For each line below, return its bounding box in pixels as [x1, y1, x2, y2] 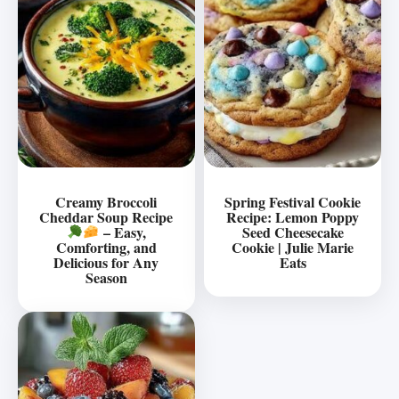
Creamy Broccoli [55, 191, 158, 212]
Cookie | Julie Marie [232, 236, 354, 257]
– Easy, [99, 221, 146, 242]
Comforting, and [55, 236, 157, 257]
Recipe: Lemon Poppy [226, 206, 360, 227]
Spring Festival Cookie [224, 191, 362, 212]
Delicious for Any [53, 251, 159, 273]
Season [85, 266, 127, 288]
